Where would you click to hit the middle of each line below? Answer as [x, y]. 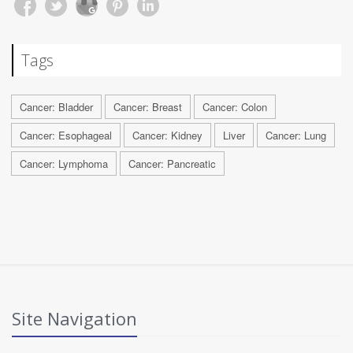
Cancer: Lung [296, 136]
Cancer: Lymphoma [64, 164]
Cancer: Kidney [167, 136]
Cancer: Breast [148, 107]
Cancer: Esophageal [66, 136]
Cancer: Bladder [56, 107]
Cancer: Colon [235, 107]
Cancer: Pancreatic [172, 164]
